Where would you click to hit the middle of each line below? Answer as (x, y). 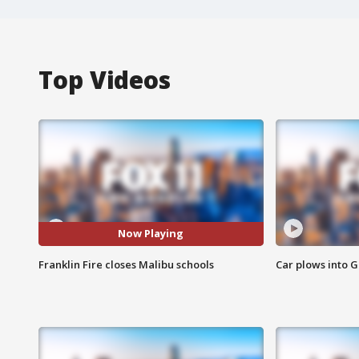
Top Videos (105, 79)
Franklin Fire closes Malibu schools (126, 264)
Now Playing (151, 234)
